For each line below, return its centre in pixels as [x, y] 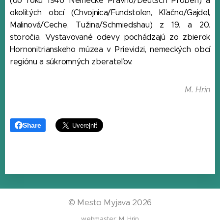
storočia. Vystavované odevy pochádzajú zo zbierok [110, 37]
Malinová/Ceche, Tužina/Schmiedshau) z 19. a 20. [110, 25]
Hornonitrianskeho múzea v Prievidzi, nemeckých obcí [110, 50]
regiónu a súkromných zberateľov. [71, 62]
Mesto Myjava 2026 [113, 203]
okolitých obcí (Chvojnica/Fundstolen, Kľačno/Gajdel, [110, 13]
